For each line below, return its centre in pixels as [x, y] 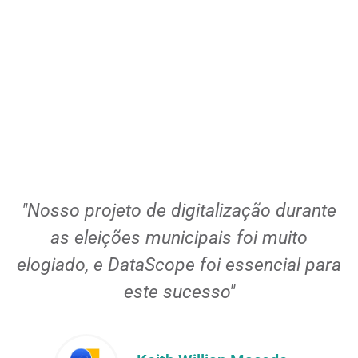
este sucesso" [179, 292]
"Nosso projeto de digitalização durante [179, 210]
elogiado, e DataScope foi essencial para [179, 265]
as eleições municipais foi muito [179, 237]
